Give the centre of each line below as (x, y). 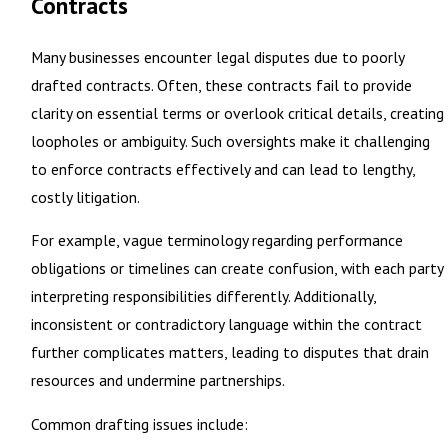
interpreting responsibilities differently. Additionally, (203, 296)
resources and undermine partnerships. (157, 380)
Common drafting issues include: (139, 423)
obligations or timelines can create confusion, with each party (236, 268)
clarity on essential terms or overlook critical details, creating (237, 112)
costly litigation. (85, 196)
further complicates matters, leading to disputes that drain (229, 352)
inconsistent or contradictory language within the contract (226, 324)
